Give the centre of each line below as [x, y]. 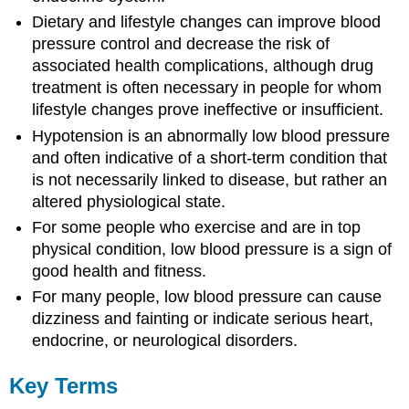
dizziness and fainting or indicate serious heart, [203, 319]
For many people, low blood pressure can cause [207, 297]
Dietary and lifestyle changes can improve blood [207, 22]
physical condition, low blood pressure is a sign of [212, 249]
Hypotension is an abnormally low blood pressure [211, 136]
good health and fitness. [120, 271]
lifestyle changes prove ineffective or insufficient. [208, 110]
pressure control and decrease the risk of [181, 44]
